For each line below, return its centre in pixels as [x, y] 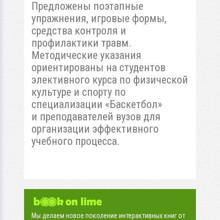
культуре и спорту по [79, 92]
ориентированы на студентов [98, 67]
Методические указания [86, 55]
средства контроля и [79, 30]
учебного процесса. [76, 141]
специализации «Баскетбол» [97, 104]
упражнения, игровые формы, [99, 18]
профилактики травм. [82, 43]
